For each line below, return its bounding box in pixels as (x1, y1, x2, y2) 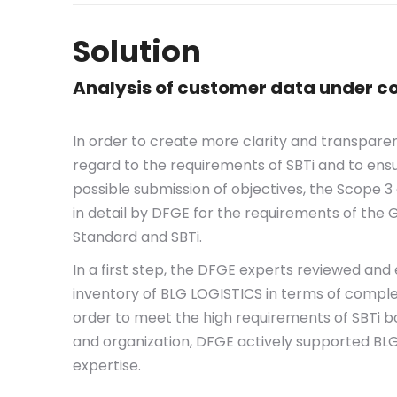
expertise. (73, 355, 141, 376)
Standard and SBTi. (73, 227, 202, 247)
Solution (73, 30, 201, 73)
